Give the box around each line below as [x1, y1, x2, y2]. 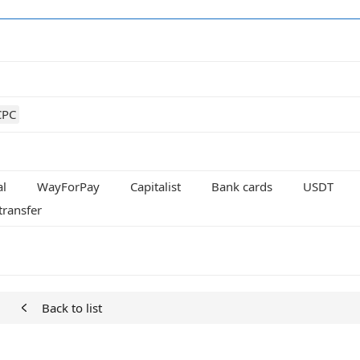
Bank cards [211, 178, 272, 195]
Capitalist [130, 178, 181, 195]
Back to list [41, 300, 102, 317]
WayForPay [37, 178, 100, 195]
